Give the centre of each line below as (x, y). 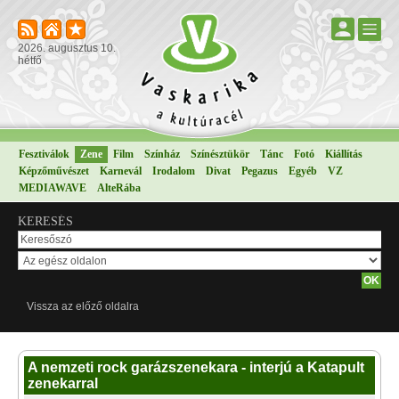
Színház (162, 154)
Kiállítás (344, 154)
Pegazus (260, 171)
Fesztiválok (44, 154)
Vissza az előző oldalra (83, 306)
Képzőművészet (54, 171)
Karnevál (121, 171)
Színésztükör (220, 154)
